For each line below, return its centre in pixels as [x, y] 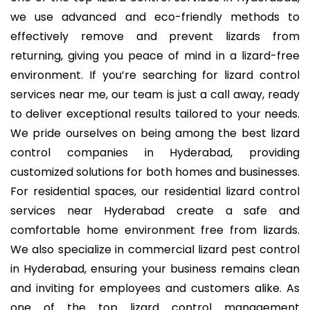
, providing [265, 153]
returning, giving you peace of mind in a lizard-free [155, 56]
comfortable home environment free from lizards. [155, 230]
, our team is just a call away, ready [203, 94]
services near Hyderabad [88, 211]
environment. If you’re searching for [118, 75]
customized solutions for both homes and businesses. [155, 172]
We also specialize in [69, 249]
